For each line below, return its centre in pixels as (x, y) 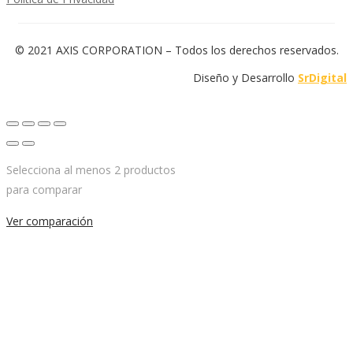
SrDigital (322, 78)
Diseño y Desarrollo (245, 78)
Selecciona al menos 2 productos (91, 170)
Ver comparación (50, 221)
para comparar (44, 190)
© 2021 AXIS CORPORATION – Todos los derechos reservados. (176, 50)
